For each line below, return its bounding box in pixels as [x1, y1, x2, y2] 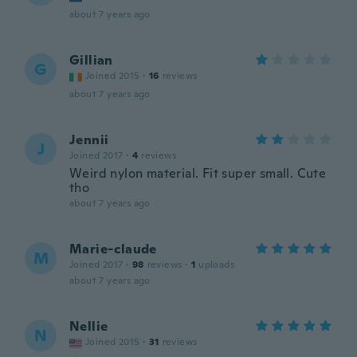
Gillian [69, 52, 113, 69]
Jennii [69, 131, 109, 148]
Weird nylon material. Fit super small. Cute [69, 165, 327, 182]
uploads [198, 258, 235, 271]
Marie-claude [69, 241, 157, 257]
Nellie [69, 318, 108, 335]
